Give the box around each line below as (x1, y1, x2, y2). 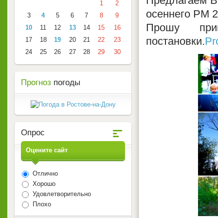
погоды (51, 78, 80, 87)
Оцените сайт (26, 146, 68, 154)
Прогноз (21, 78, 51, 87)
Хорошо (31, 180, 55, 188)
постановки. (146, 35, 205, 47)
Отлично (31, 170, 58, 178)
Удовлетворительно (31, 190, 91, 198)
